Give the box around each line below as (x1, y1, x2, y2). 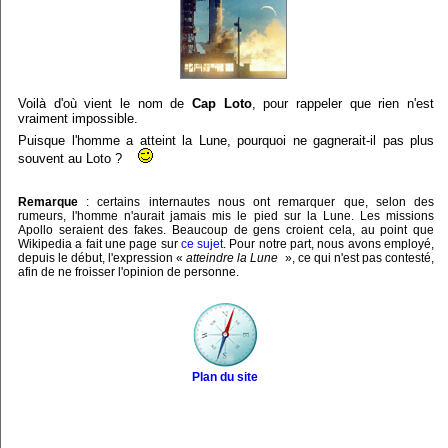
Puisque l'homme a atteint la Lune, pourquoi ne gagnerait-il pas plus (18, 133, 434, 149)
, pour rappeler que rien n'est (251, 96, 435, 112)
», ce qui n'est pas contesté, (282, 251, 434, 266)
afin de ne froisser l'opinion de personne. (18, 265, 239, 280)
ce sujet (180, 237, 224, 252)
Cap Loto (192, 96, 252, 112)
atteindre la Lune (186, 251, 278, 266)
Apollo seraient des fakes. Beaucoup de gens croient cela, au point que (18, 223, 434, 238)
